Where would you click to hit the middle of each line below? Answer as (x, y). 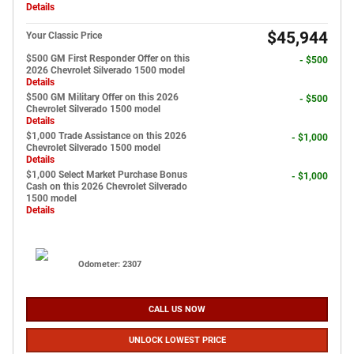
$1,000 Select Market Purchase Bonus (107, 174)
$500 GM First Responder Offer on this (108, 58)
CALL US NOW (177, 309)
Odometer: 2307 (110, 264)
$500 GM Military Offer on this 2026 (102, 97)
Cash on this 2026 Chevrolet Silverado (107, 186)
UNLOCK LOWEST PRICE (177, 340)
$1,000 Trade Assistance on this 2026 (106, 136)
